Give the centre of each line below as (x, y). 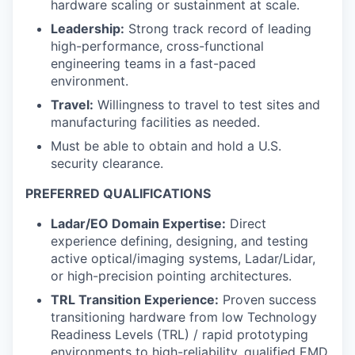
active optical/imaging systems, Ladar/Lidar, (183, 258)
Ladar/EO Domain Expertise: (138, 223)
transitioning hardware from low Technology (184, 317)
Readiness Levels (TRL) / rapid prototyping (179, 334)
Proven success (267, 299)
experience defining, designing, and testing (179, 240)
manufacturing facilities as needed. (155, 122)
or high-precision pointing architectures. (171, 275)
